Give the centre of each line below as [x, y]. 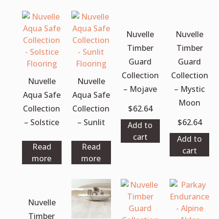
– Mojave [140, 89]
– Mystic [190, 89]
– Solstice [42, 122]
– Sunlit [91, 122]
